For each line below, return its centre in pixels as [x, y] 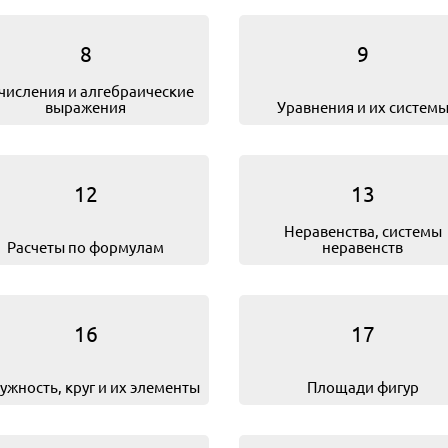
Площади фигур [362, 386]
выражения [85, 106]
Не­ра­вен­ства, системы [362, 230]
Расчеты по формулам [85, 246]
